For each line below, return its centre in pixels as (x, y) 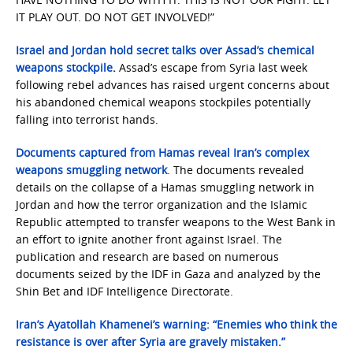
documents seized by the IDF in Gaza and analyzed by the (168, 274)
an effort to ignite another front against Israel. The (149, 239)
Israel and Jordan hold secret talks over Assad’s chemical (165, 50)
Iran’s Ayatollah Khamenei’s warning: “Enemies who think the (176, 324)
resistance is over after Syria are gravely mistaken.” (150, 342)
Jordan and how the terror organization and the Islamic (162, 204)
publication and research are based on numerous (147, 256)
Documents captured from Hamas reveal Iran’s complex (162, 152)
